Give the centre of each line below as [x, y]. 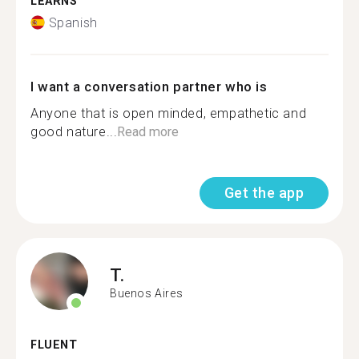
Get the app [264, 192]
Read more [148, 131]
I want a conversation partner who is [149, 86]
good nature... [74, 131]
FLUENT [54, 345]
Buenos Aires [147, 293]
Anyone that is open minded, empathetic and [169, 113]
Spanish [73, 22]
